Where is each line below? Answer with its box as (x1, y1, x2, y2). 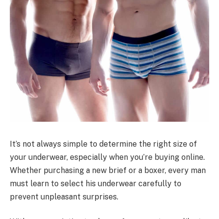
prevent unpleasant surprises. (10, 192, 118, 201)
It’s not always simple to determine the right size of (10, 139, 197, 149)
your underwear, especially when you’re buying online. (10, 152, 205, 162)
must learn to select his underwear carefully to (10, 178, 181, 188)
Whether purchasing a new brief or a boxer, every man (10, 165, 206, 175)
